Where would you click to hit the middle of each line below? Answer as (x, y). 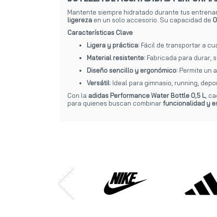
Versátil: (99, 83)
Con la (78, 95)
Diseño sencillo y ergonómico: (132, 70)
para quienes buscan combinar (115, 103)
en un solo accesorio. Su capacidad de (152, 20)
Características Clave (100, 32)
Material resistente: (116, 57)
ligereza (80, 20)
